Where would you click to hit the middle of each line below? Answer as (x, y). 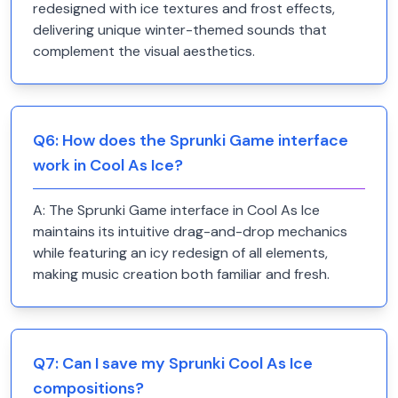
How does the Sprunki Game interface (205, 140)
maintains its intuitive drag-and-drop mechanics (190, 231)
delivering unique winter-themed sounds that (180, 30)
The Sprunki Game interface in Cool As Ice (184, 210)
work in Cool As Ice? (108, 165)
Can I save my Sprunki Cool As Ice (187, 363)
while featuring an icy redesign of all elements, (180, 253)
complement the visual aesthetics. (144, 51)
